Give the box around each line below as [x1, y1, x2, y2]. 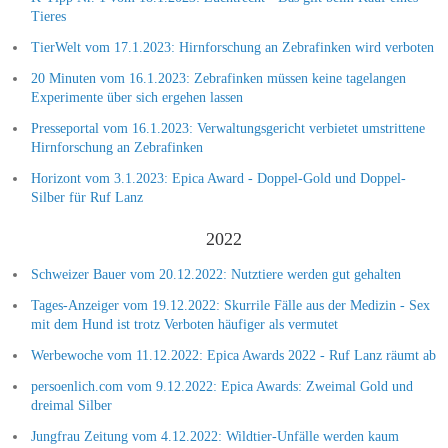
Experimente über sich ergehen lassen [30, 89, 243, 105]
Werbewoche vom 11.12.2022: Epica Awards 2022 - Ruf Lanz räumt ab [30, 347, 436, 363]
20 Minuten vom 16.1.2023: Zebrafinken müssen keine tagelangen [30, 70, 406, 86]
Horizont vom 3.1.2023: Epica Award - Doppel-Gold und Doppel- [30, 170, 406, 186]
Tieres [30, 8, 66, 24]
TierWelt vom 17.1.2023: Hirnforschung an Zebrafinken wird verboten [30, 39, 434, 55]
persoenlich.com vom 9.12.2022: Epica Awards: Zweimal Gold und [30, 378, 413, 394]
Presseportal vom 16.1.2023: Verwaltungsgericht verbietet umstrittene [30, 120, 425, 136]
